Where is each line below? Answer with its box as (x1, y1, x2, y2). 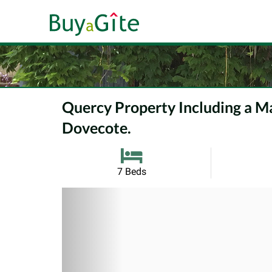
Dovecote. (62, 119, 131, 137)
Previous (68, 189, 138, 211)
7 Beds (117, 165, 146, 177)
